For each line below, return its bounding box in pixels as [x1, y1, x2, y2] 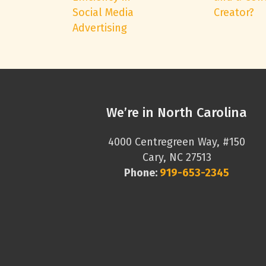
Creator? [213, 6, 254, 19]
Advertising [72, 21, 127, 34]
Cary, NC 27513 [142, 151, 211, 164]
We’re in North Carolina [106, 104, 248, 121]
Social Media [72, 6, 134, 19]
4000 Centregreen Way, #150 [108, 135, 246, 148]
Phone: [124, 166, 160, 179]
